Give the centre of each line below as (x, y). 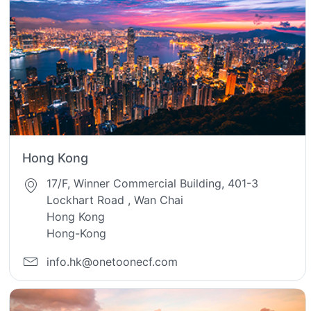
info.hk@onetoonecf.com (112, 261)
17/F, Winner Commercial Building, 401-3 (153, 184)
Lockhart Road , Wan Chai (115, 200)
